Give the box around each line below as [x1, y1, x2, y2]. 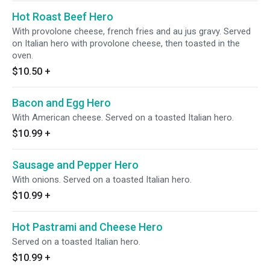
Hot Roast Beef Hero [12, 10, 113, 23]
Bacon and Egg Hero [12, 96, 111, 109]
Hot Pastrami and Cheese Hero [12, 221, 163, 233]
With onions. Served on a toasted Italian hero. [12, 174, 192, 185]
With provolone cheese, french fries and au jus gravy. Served [12, 26, 251, 37]
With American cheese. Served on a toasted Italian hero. [12, 112, 234, 123]
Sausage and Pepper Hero [12, 159, 139, 171]
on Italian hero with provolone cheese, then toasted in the [12, 38, 240, 49]
